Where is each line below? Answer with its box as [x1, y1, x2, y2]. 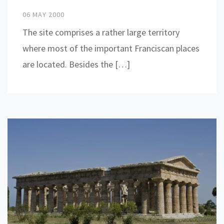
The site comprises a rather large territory [22, 26, 179, 38]
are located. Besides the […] [22, 58, 130, 70]
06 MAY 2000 [22, 9, 64, 19]
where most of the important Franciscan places [22, 42, 199, 54]
